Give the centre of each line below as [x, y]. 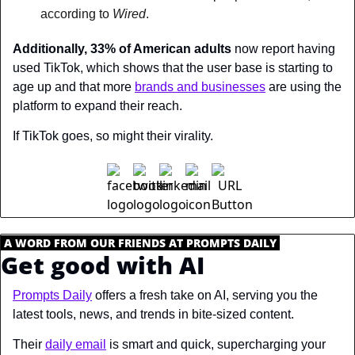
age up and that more [74, 86]
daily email [76, 344]
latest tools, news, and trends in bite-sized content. [153, 314]
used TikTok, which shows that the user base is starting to [173, 67]
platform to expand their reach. [97, 105]
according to [76, 13]
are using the [303, 86]
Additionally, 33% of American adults [122, 48]
